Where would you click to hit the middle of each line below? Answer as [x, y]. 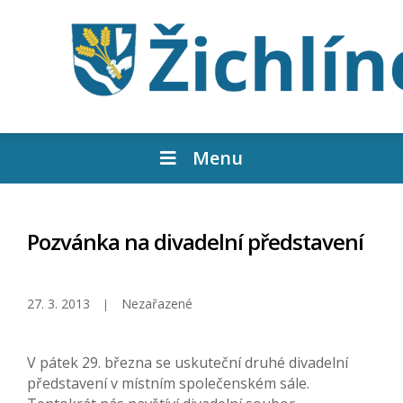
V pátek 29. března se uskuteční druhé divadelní [188, 363]
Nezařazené [157, 304]
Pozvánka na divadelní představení [195, 242]
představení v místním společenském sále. [168, 384]
